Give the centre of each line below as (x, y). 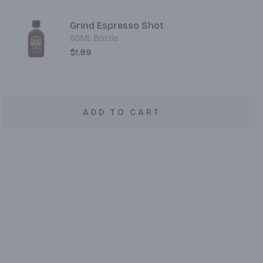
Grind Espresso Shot (117, 26)
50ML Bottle (94, 38)
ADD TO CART (122, 112)
